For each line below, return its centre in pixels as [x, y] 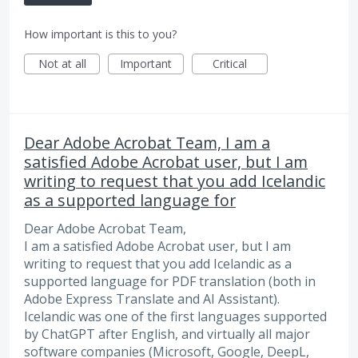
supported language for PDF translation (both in [170, 282]
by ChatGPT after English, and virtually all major [167, 334]
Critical [230, 64]
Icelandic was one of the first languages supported [175, 317]
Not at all [62, 64]
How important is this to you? [100, 34]
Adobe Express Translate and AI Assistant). [152, 299]
